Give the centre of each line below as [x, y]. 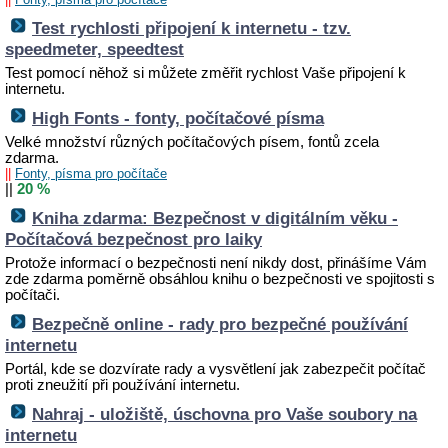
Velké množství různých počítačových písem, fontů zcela [192, 142]
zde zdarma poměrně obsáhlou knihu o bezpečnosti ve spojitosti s [220, 279]
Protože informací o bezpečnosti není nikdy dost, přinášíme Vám [216, 263]
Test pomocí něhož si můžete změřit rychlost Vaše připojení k [205, 73]
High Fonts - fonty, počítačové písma [178, 118]
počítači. [32, 295]
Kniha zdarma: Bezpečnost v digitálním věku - [215, 218]
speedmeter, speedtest [94, 49]
